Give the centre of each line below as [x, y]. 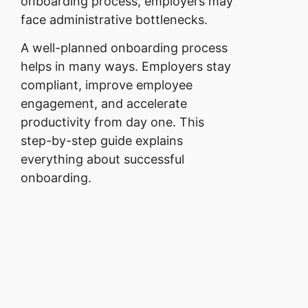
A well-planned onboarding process [124, 48]
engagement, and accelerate [104, 104]
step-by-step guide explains [102, 141]
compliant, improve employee [107, 85]
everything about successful [102, 159]
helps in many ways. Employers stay [126, 67]
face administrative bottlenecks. [114, 19]
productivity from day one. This [112, 122]
